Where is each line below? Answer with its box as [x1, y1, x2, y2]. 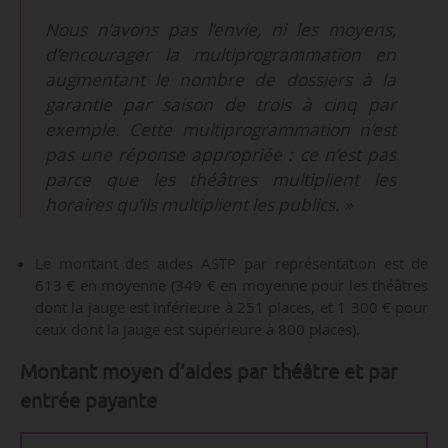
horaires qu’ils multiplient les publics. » [45, 193, 354, 217]
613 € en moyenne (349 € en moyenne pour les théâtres [34, 274, 429, 295]
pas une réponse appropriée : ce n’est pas [45, 143, 396, 167]
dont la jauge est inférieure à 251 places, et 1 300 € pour [34, 296, 429, 317]
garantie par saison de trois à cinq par [45, 93, 396, 117]
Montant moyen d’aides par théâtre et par [19, 360, 398, 384]
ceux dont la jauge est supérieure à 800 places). [34, 318, 360, 339]
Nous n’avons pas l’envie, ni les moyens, [45, 18, 396, 42]
